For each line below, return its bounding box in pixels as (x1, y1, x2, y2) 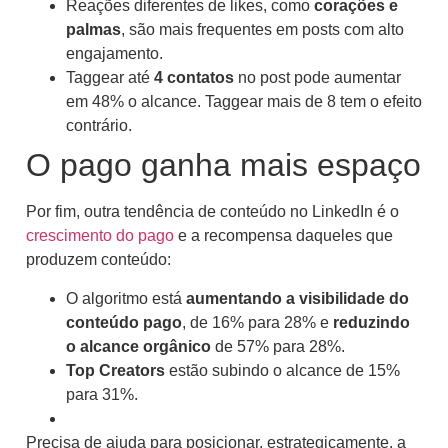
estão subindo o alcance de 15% (169, 361, 400, 379)
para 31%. (66, 385, 138, 403)
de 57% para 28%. (211, 337, 345, 355)
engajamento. (66, 45, 163, 63)
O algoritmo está (66, 289, 186, 307)
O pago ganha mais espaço (26, 147, 421, 184)
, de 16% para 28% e (182, 313, 333, 331)
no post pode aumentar (234, 69, 401, 87)
